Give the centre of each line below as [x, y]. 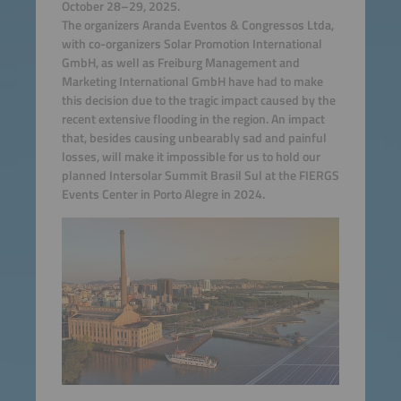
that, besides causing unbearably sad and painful [194, 138]
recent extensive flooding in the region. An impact [193, 119]
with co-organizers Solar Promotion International [192, 44]
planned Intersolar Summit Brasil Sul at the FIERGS [200, 176]
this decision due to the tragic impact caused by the [198, 101]
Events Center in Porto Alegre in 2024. [163, 195]
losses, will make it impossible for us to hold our [191, 157]
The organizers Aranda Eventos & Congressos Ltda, [197, 26]
